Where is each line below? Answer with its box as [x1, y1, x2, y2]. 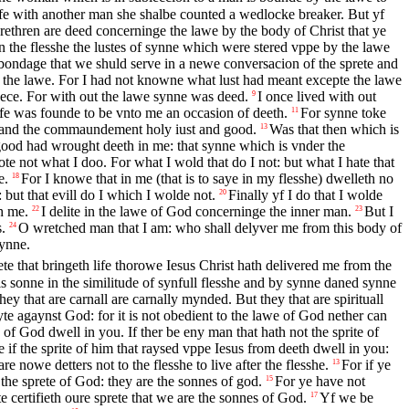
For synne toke [300, 104, 386, 121]
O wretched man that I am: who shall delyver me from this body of [18, 219, 402, 236]
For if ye [341, 356, 391, 372]
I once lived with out [257, 88, 376, 104]
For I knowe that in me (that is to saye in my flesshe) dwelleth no [21, 170, 393, 186]
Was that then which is [269, 121, 399, 137]
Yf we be [320, 389, 373, 405]
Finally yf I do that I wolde [228, 186, 383, 203]
